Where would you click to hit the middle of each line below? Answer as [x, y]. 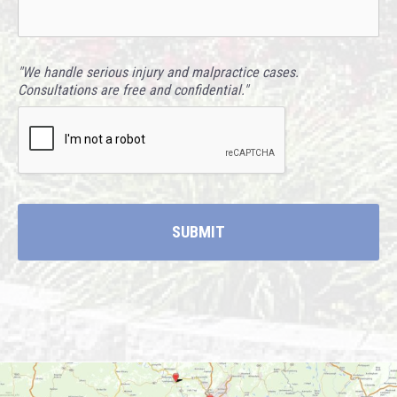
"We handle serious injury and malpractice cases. [158, 73]
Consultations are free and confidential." [133, 90]
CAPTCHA [51, 110]
